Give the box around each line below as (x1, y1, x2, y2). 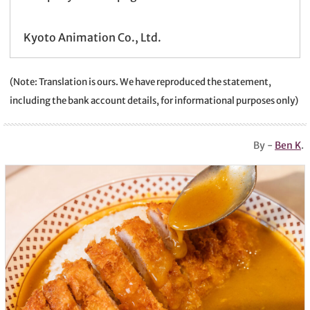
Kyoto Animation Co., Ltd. (23, 30, 161, 44)
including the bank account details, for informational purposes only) (10, 95, 298, 107)
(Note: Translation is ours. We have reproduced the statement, (10, 76, 271, 89)
